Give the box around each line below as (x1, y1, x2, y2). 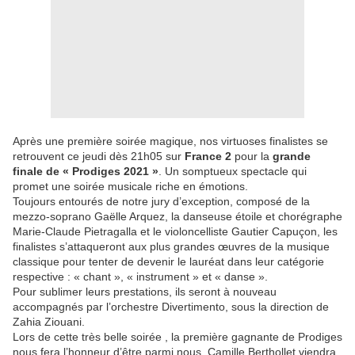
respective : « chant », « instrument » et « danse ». (13, 270, 268, 284)
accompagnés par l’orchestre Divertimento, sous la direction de (13, 300, 329, 314)
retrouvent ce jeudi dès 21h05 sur (13, 150, 185, 163)
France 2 (185, 150, 235, 163)
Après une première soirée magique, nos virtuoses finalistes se (13, 135, 328, 148)
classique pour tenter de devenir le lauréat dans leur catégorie (13, 255, 324, 269)
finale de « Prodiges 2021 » (13, 165, 158, 178)
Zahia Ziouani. (13, 315, 85, 329)
